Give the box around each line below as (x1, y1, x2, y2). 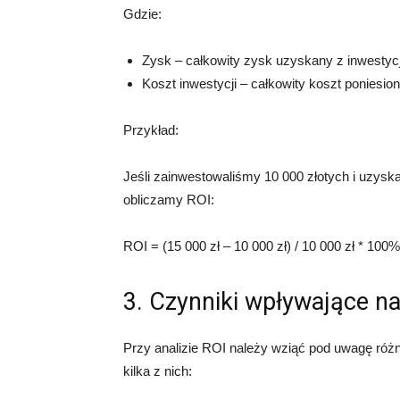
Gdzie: (123, 6, 162, 22)
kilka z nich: (123, 363, 192, 379)
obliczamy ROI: (123, 192, 214, 208)
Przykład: (123, 122, 179, 138)
